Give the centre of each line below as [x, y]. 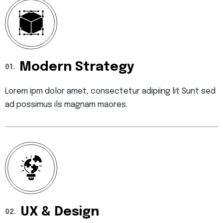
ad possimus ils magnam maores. [66, 105]
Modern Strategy [77, 67]
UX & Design [60, 212]
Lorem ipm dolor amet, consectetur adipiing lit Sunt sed [110, 91]
